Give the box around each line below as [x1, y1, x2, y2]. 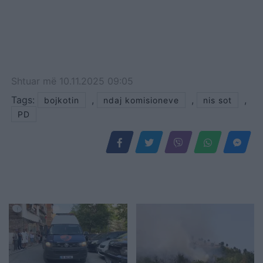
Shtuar [11, 75, 43, 87]
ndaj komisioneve [103, 95, 179, 106]
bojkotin [44, 95, 79, 106]
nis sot [203, 95, 232, 106]
